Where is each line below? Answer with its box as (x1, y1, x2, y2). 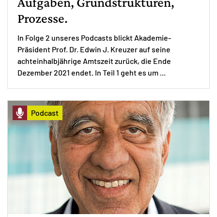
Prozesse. (17, 10, 68, 26)
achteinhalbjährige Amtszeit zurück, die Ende (17, 56, 171, 65)
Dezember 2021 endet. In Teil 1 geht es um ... (17, 67, 167, 77)
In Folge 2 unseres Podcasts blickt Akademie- (17, 32, 171, 42)
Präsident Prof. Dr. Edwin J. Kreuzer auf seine (17, 44, 170, 54)
